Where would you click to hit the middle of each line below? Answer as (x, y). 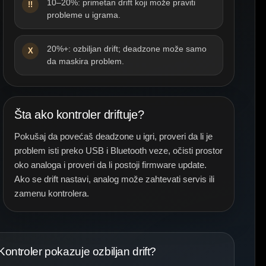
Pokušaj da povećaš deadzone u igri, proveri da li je (113, 136)
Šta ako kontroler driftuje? (79, 115)
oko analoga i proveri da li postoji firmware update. (110, 165)
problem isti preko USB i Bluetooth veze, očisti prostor (118, 151)
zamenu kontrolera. (52, 193)
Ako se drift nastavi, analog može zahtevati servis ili (114, 179)
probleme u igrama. (84, 15)
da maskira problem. (85, 61)
